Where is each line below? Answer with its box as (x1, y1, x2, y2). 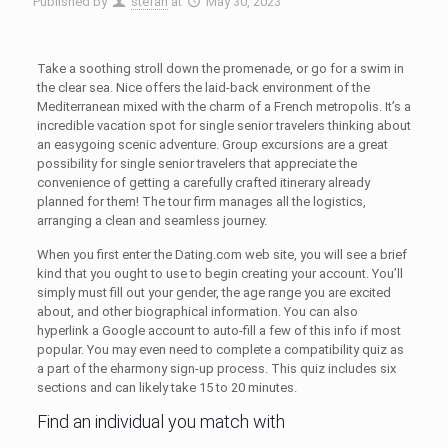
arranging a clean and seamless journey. (36, 213, 267, 228)
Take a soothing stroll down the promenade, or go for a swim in (36, 61, 404, 76)
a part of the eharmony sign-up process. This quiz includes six (36, 361, 396, 376)
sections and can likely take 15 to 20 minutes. (36, 380, 297, 395)
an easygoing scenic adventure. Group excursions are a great (36, 137, 388, 152)
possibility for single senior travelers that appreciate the (36, 156, 357, 171)
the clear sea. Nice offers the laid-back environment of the (36, 80, 370, 95)
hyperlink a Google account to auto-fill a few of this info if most (36, 323, 401, 338)
